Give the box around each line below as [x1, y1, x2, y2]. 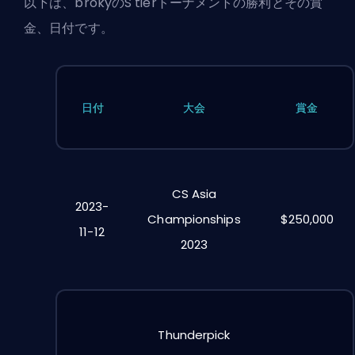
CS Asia [171, 185, 217, 203]
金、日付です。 [24, 19, 113, 38]
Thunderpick [158, 326, 231, 343]
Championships [147, 211, 241, 228]
